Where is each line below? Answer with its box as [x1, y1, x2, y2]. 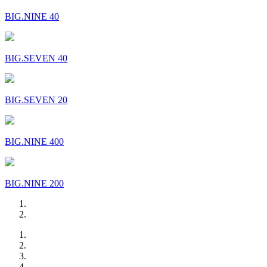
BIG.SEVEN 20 [5, 94, 67, 105]
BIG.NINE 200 [5, 178, 64, 188]
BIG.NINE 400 [5, 136, 64, 147]
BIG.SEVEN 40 [5, 52, 67, 63]
